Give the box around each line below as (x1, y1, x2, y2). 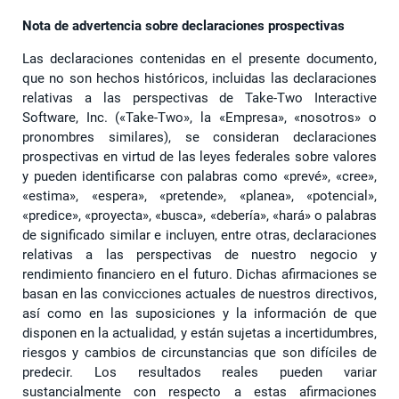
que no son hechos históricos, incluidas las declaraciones (22, 69, 377, 86)
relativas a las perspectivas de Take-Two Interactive (22, 89, 377, 106)
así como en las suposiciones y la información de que (22, 305, 377, 322)
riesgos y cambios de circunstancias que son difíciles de (22, 344, 377, 361)
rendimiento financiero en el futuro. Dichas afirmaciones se (22, 265, 377, 282)
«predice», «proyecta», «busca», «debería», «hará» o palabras (22, 207, 377, 224)
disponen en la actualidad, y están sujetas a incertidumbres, (22, 324, 377, 341)
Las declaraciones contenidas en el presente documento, (22, 50, 377, 67)
